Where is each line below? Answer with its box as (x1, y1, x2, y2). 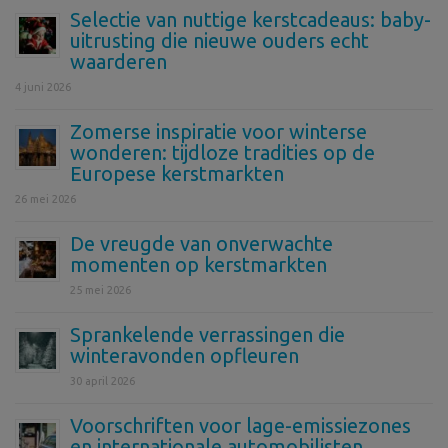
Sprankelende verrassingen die (70, 323, 345, 347)
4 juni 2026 (15, 81, 71, 94)
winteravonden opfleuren (70, 344, 299, 368)
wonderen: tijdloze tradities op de (70, 141, 375, 165)
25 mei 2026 (70, 284, 131, 297)
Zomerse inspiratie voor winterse (70, 120, 367, 144)
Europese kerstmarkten (70, 162, 284, 186)
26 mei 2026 (15, 193, 76, 206)
